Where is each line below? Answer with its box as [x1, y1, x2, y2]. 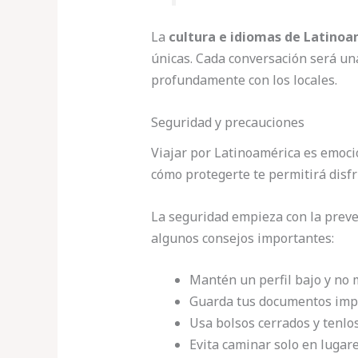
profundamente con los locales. [150, 71, 337, 89]
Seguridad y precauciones [150, 113, 304, 131]
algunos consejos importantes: [150, 229, 334, 247]
